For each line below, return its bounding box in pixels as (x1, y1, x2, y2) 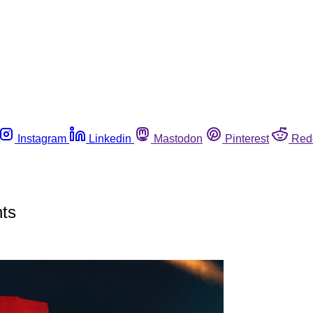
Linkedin (89, 132, 131, 145)
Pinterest (225, 132, 269, 145)
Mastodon (154, 132, 203, 145)
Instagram (17, 132, 66, 145)
